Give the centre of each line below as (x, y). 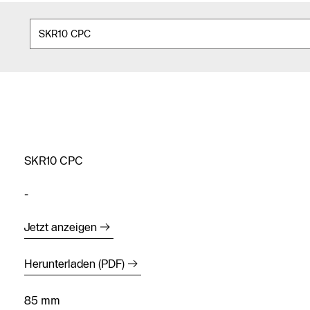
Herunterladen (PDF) (74, 264)
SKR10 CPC (53, 161)
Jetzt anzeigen (60, 227)
